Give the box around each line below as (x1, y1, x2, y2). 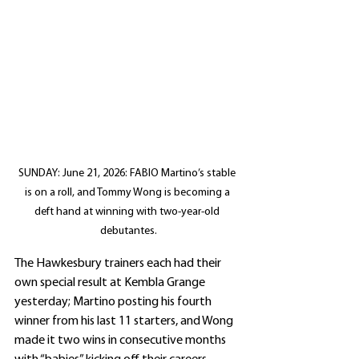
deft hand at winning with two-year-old (34, 206, 222, 218)
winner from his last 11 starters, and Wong (14, 315, 236, 328)
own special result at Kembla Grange (14, 276, 208, 289)
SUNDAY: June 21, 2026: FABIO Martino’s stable (18, 167, 238, 179)
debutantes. (99, 225, 157, 237)
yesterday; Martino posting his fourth (14, 296, 214, 309)
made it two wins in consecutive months (14, 334, 228, 347)
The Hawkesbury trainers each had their (14, 257, 224, 270)
